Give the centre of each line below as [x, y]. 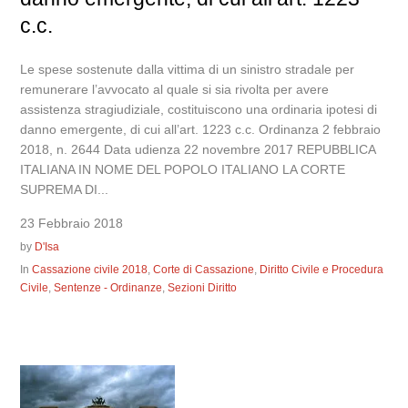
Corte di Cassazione [204, 270]
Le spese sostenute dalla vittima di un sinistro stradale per [188, 70]
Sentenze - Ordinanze [108, 288]
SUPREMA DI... [65, 190]
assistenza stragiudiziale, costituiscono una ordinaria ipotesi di [199, 110]
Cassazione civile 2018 [90, 270]
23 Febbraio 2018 [72, 224]
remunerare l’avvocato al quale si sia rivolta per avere [175, 90]
